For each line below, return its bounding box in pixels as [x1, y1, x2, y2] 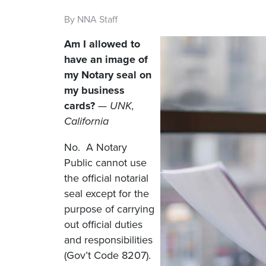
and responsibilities [64, 233, 153, 246]
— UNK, [98, 99, 134, 112]
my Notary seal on [64, 68, 151, 81]
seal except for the [64, 187, 149, 200]
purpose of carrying [64, 202, 154, 216]
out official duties [64, 218, 142, 231]
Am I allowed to [64, 37, 140, 50]
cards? [64, 99, 98, 112]
